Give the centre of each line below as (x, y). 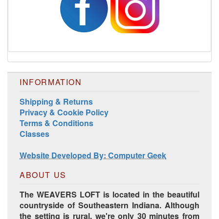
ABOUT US (43, 175)
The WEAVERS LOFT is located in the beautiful (109, 194)
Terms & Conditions (56, 123)
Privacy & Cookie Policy (64, 112)
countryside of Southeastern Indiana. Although (109, 205)
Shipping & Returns (56, 101)
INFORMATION (51, 82)
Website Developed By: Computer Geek (93, 155)
